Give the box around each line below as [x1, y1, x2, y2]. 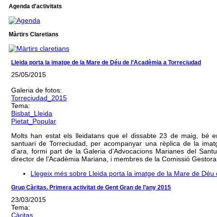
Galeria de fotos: [11, 86, 64, 94]
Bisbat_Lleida [11, 109, 52, 118]
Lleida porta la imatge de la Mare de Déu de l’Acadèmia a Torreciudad [11, 59, 201, 66]
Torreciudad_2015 [11, 94, 67, 102]
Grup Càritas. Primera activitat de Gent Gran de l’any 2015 [11, 184, 171, 191]
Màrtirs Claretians [9, 31, 59, 38]
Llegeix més [31, 170, 67, 178]
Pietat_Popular [11, 117, 56, 125]
